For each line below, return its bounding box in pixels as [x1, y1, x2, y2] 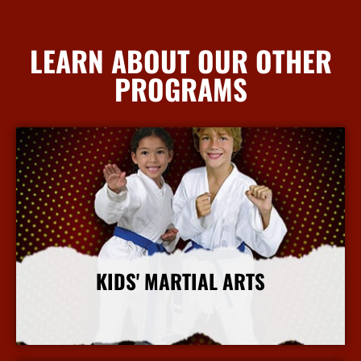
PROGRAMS [114, 68, 247, 110]
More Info [152, 313, 209, 338]
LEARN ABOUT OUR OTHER [29, 39, 332, 82]
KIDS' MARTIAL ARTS [96, 266, 265, 297]
